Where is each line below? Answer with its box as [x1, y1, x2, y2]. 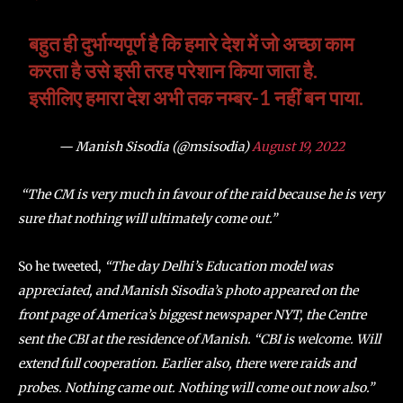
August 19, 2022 [252, 139, 345, 155]
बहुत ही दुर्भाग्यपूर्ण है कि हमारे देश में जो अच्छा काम [29, 31, 354, 56]
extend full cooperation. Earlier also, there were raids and [18, 355, 355, 372]
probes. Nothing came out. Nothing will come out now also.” [18, 380, 374, 396]
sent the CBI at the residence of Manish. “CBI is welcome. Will [18, 331, 381, 347]
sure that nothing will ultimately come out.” [18, 210, 277, 227]
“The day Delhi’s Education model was [104, 258, 333, 274]
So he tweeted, [18, 258, 104, 274]
